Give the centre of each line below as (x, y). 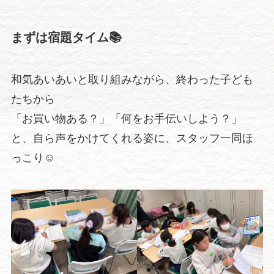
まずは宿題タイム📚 (66, 37)
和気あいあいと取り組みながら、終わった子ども (132, 80)
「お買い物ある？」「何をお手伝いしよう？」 (126, 119)
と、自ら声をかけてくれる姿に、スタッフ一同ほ (132, 139)
